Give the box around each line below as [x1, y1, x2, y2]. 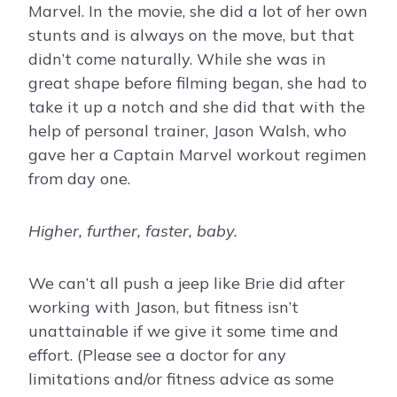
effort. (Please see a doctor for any [28, 345, 286, 366]
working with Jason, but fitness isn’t [28, 297, 299, 318]
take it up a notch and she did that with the [28, 97, 365, 118]
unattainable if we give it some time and [28, 321, 339, 342]
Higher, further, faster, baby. [28, 221, 237, 242]
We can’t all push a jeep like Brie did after [28, 273, 345, 294]
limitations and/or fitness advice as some [28, 369, 334, 390]
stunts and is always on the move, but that [28, 25, 354, 46]
